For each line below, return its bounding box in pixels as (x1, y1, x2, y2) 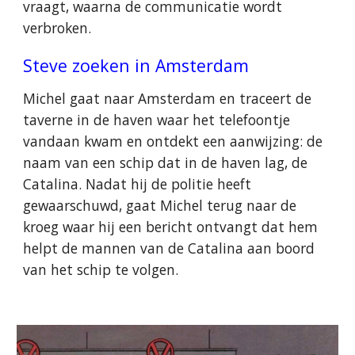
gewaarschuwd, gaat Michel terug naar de (23, 196, 297, 215)
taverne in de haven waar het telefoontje (23, 110, 291, 129)
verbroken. (23, 18, 96, 37)
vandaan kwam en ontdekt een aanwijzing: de (23, 132, 323, 151)
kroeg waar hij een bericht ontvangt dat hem (23, 217, 319, 236)
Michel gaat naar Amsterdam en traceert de (23, 89, 312, 108)
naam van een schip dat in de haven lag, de (23, 153, 308, 172)
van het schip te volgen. (23, 260, 183, 279)
